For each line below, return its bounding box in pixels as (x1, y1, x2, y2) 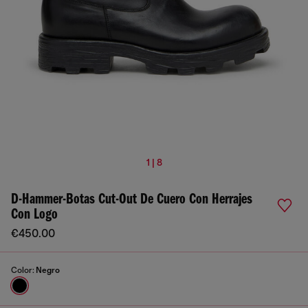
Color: (11, 265, 36, 275)
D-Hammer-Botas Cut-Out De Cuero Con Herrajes (11, 192, 252, 208)
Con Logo (11, 207, 58, 223)
